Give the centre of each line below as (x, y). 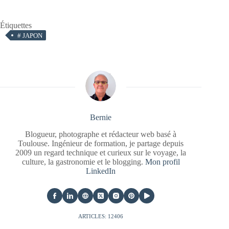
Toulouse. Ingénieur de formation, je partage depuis (101, 144)
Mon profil (162, 162)
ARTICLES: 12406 (101, 216)
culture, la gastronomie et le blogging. (83, 162)
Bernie (101, 118)
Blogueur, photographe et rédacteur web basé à (101, 134)
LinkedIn (101, 171)
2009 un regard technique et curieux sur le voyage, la (101, 153)
